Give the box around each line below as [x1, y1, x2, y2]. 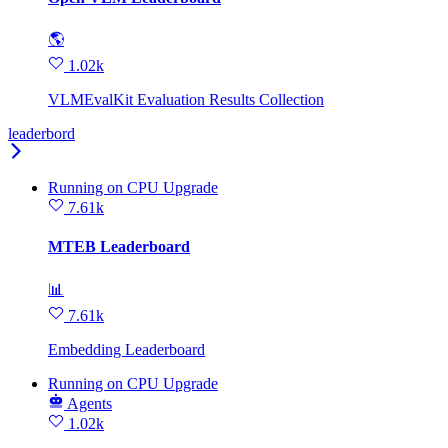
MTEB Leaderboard [48, 238, 190, 256]
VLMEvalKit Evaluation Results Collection [48, 91, 324, 108]
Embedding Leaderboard [48, 340, 205, 358]
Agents [67, 394, 112, 412]
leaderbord [8, 125, 75, 142]
